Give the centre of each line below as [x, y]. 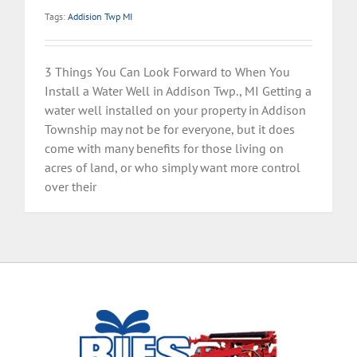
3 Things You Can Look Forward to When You [167, 72]
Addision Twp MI [100, 17]
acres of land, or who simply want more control [173, 168]
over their [71, 187]
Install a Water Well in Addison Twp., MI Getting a [178, 91]
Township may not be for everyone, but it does [170, 129]
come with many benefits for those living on [164, 149]
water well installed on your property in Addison [175, 110]
